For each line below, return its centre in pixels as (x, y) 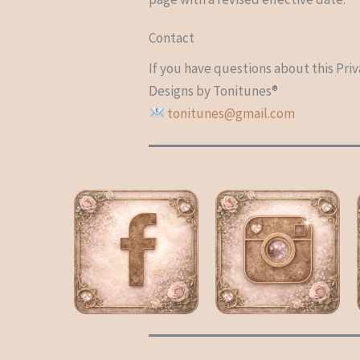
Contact (172, 37)
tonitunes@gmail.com (231, 113)
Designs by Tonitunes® (214, 90)
